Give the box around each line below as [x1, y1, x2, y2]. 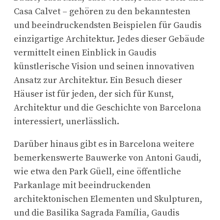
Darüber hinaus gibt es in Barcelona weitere [14, 138, 194, 150]
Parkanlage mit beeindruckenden [14, 179, 151, 191]
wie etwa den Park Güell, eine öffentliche [14, 165, 181, 177]
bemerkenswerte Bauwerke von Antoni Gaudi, [14, 152, 201, 164]
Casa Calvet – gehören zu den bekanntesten [14, 5, 191, 17]
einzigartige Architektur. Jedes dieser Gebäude [14, 33, 205, 45]
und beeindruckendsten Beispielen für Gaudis [14, 19, 201, 31]
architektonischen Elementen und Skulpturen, [14, 193, 202, 205]
